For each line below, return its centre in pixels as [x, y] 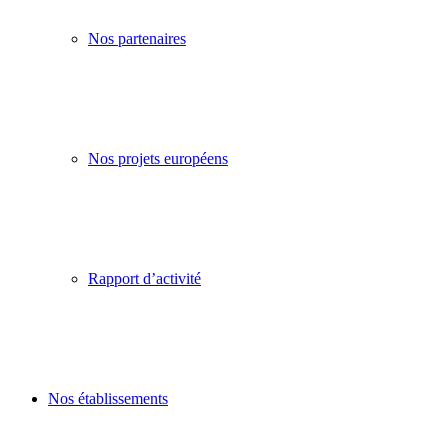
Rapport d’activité [144, 278]
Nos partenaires [137, 38]
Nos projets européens [158, 158]
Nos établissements [108, 398]
